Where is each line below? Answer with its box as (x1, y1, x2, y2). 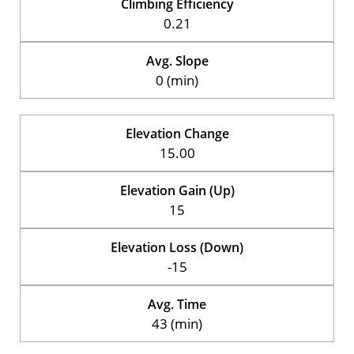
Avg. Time (148, 295, 206, 313)
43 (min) (152, 314, 202, 333)
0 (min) (156, 70, 198, 89)
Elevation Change (125, 124, 229, 142)
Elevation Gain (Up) (119, 181, 235, 199)
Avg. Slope (145, 51, 209, 70)
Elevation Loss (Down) (111, 238, 243, 256)
